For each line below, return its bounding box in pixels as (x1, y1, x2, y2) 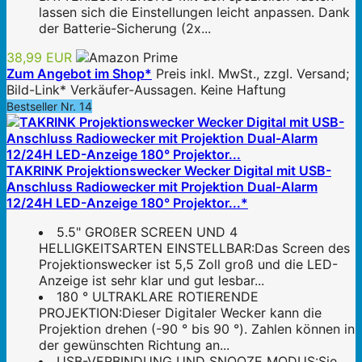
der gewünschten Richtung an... (39, 337, 229, 354)
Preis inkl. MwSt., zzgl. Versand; (156, 65, 349, 82)
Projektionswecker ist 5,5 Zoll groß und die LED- (39, 256, 338, 273)
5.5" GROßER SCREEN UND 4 (57, 224, 238, 241)
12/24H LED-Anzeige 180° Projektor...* (6, 195, 248, 212)
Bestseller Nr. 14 (6, 99, 92, 114)
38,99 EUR (6, 49, 72, 66)
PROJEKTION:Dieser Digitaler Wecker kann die (39, 305, 322, 322)
